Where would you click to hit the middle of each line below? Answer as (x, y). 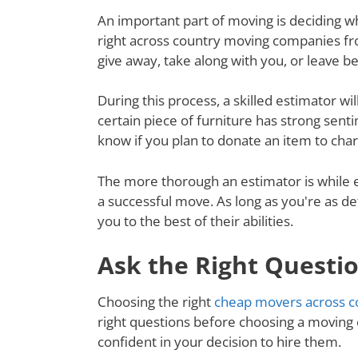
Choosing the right (156, 302)
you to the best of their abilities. (195, 221)
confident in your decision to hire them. (219, 342)
